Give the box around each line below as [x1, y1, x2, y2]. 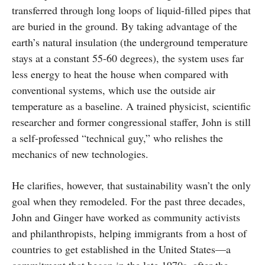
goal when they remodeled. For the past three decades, [12, 194, 245, 209]
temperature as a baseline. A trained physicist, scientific [12, 99, 251, 114]
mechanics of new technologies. [12, 147, 152, 161]
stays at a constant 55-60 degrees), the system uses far [12, 51, 244, 66]
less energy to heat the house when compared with [12, 67, 228, 82]
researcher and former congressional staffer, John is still [12, 115, 251, 130]
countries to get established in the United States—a [12, 242, 231, 257]
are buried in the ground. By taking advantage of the [12, 19, 237, 34]
